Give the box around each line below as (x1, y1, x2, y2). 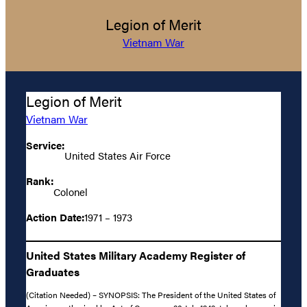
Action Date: (26, 209, 84, 224)
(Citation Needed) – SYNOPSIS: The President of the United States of (26, 288, 275, 302)
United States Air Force (64, 148, 171, 163)
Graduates (26, 263, 79, 280)
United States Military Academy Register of (26, 247, 245, 263)
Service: (26, 138, 64, 153)
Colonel (53, 184, 88, 199)
